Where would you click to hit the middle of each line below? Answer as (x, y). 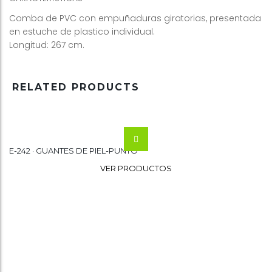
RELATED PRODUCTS (76, 87)
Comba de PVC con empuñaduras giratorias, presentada (135, 18)
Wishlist (140, 164)
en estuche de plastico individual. (82, 31)
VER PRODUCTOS (136, 168)
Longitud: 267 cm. (47, 45)
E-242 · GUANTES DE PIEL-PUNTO (73, 150)
